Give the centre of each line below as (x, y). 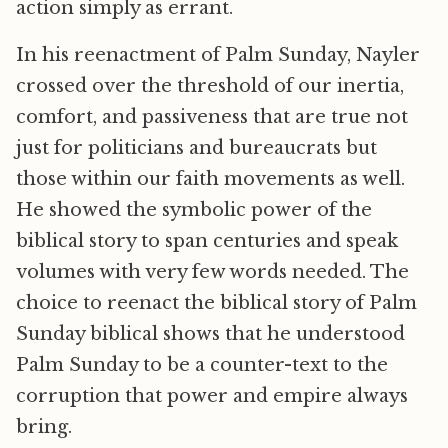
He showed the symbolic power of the (194, 210)
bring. (44, 427)
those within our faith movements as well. (210, 179)
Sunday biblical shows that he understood (210, 334)
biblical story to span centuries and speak (207, 241)
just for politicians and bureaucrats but (196, 148)
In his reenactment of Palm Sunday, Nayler (218, 55)
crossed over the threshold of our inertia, (210, 86)
